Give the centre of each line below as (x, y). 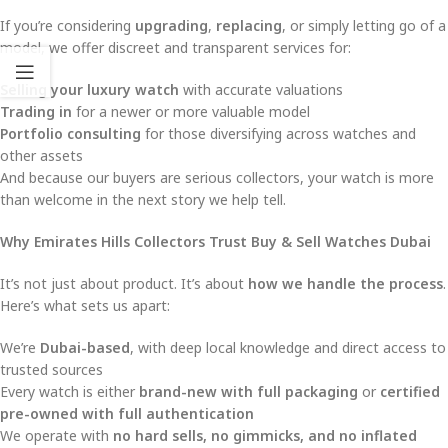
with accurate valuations (261, 89)
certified (410, 391)
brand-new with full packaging (248, 391)
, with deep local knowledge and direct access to (288, 347)
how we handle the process (345, 283)
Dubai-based (85, 347)
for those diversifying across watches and (278, 133)
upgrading (171, 25)
